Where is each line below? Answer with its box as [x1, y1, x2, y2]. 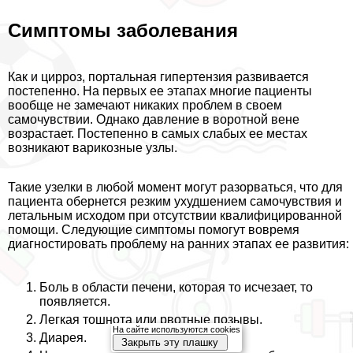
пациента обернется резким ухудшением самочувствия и [8, 194, 342, 208]
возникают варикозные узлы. [8, 140, 177, 154]
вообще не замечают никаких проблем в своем [8, 98, 282, 112]
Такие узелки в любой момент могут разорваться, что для [8, 180, 343, 194]
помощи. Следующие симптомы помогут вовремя [8, 222, 299, 236]
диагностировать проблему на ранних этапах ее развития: [8, 236, 349, 251]
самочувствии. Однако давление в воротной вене [8, 112, 299, 126]
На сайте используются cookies [113, 325, 240, 334]
